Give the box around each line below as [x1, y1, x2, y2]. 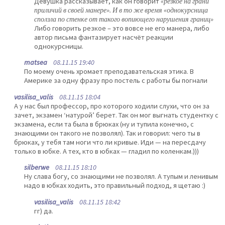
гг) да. [34, 206, 53, 215]
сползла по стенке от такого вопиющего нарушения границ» [34, 15, 213, 24]
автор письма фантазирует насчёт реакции [34, 33, 173, 42]
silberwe [24, 163, 49, 172]
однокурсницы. [34, 42, 83, 51]
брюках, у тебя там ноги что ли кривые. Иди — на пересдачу [14, 137, 206, 147]
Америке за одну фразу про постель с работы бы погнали [24, 76, 207, 85]
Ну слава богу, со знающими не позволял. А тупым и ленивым [24, 172, 218, 181]
